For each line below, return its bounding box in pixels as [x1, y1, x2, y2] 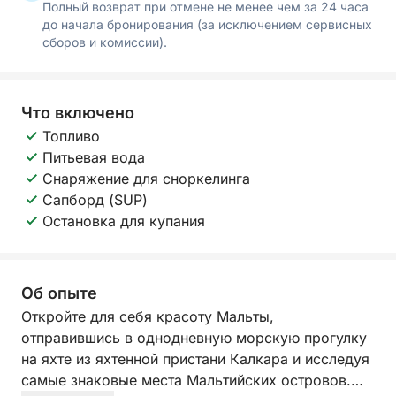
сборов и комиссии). [42, 34, 167, 49]
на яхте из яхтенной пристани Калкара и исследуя [21, 350, 369, 368]
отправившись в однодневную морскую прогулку [21, 329, 367, 346]
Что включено [21, 103, 134, 122]
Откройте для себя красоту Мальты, [21, 308, 274, 325]
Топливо [42, 127, 100, 145]
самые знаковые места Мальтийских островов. [21, 371, 351, 389]
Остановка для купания [42, 212, 205, 230]
